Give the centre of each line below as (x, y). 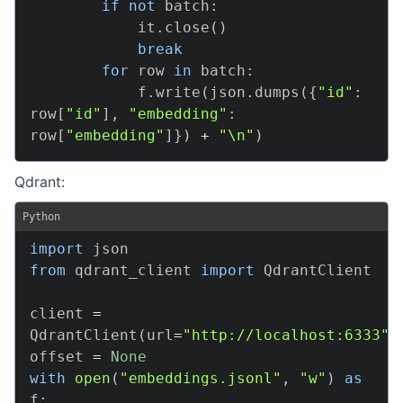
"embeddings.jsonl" (201, 378)
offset (61, 357)
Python (41, 217)
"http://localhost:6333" (286, 335)
